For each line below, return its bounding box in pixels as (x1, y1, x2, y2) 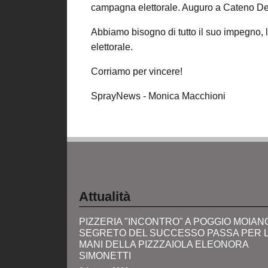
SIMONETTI (79, 251, 132, 261)
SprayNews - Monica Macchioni (91, 91, 226, 101)
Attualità (79, 189, 131, 204)
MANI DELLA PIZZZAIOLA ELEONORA (79, 239, 249, 249)
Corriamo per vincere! (91, 66, 182, 77)
